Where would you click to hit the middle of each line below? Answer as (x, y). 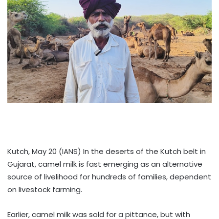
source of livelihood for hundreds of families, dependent (109, 176)
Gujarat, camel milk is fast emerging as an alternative (105, 164)
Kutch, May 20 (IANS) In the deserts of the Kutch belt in (107, 151)
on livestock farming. (45, 189)
